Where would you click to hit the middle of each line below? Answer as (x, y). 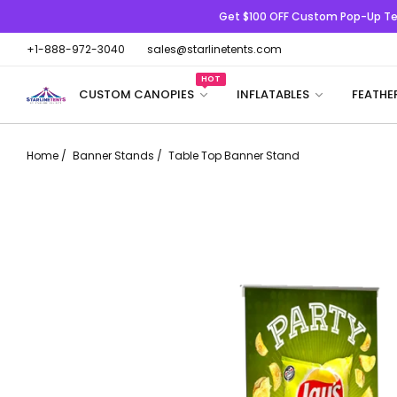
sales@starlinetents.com (214, 49)
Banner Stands (113, 156)
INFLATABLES (274, 94)
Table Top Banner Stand (234, 156)
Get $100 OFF (255, 16)
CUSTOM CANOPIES (138, 94)
